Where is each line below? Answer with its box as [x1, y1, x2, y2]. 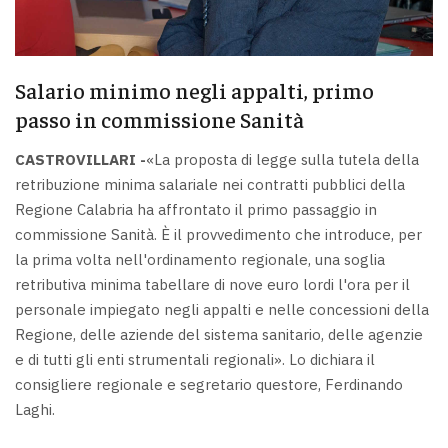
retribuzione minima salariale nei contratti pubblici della [15, 174, 405, 194]
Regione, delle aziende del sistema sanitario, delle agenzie [15, 324, 423, 344]
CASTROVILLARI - [15, 149, 146, 169]
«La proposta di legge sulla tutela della [146, 149, 419, 169]
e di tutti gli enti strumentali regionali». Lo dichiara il [15, 349, 375, 369]
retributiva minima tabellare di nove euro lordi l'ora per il [15, 274, 410, 294]
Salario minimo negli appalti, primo [15, 76, 374, 105]
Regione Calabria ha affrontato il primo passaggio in [15, 199, 377, 219]
